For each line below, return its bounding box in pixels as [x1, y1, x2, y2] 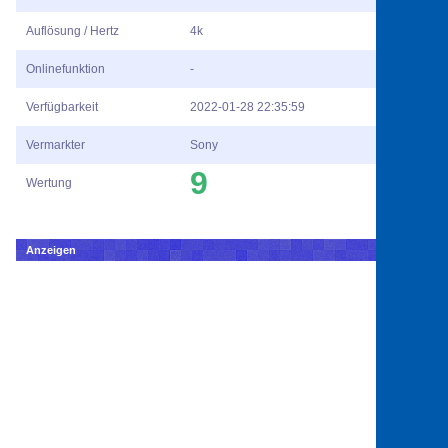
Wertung [26, 176, 72, 191]
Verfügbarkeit [26, 100, 98, 115]
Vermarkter [26, 138, 85, 153]
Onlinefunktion [26, 62, 105, 77]
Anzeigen [26, 244, 76, 257]
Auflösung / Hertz [26, 24, 119, 39]
